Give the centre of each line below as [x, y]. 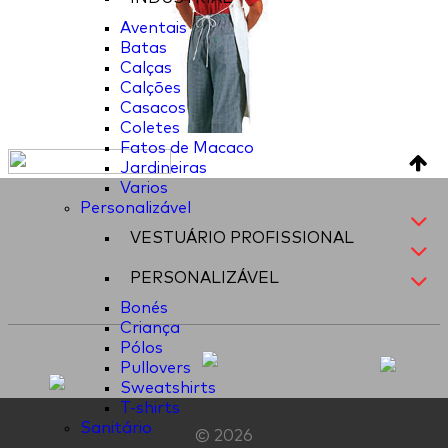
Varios [144, 188]
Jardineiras [163, 168]
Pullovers [155, 368]
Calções [150, 88]
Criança [150, 328]
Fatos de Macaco [187, 148]
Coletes [150, 128]
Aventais [153, 28]
